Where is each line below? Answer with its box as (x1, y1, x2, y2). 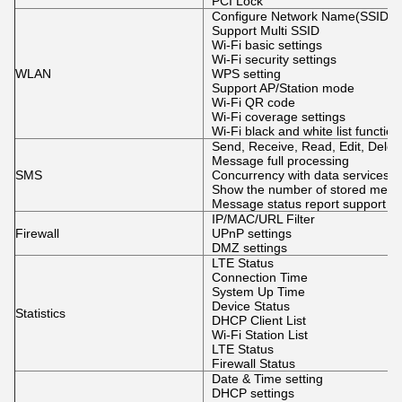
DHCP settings (211, 386, 294, 400)
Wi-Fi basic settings (211, 38, 322, 52)
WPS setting (211, 66, 281, 81)
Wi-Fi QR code (211, 95, 295, 109)
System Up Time (211, 284, 305, 299)
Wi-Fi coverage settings (211, 109, 345, 124)
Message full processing (211, 153, 349, 168)
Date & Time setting (211, 371, 323, 386)
